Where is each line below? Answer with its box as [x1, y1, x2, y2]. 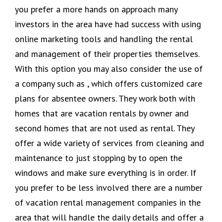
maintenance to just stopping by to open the [15, 152, 182, 164]
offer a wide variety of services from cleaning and [15, 137, 204, 149]
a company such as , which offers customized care [15, 77, 202, 89]
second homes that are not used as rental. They [15, 122, 194, 134]
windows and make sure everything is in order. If [15, 166, 196, 178]
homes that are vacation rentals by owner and [15, 107, 189, 119]
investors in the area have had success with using [15, 18, 201, 30]
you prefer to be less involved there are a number [15, 181, 203, 193]
